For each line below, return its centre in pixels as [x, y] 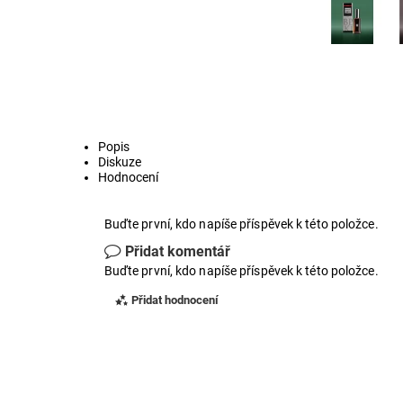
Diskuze [120, 162]
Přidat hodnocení [175, 300]
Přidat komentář [177, 252]
